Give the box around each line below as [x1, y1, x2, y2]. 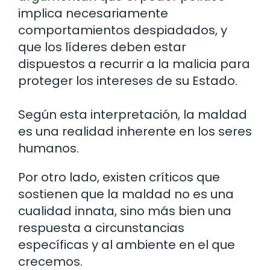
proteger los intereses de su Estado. [18, 72, 237, 90]
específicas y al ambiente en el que [18, 236, 235, 254]
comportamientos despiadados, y [18, 22, 227, 39]
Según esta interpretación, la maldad [18, 106, 247, 124]
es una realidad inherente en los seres [18, 123, 252, 140]
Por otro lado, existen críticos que [18, 169, 220, 186]
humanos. [18, 140, 79, 157]
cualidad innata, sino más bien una [18, 202, 231, 220]
